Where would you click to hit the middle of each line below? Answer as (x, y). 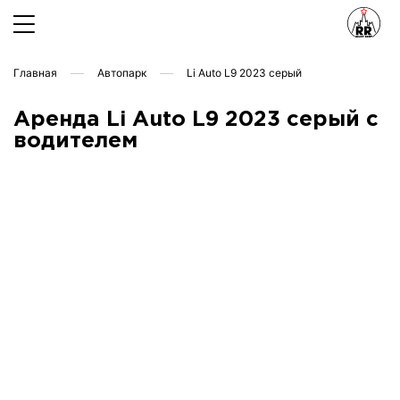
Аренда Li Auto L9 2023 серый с (196, 120)
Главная (35, 73)
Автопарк (122, 73)
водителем (75, 141)
